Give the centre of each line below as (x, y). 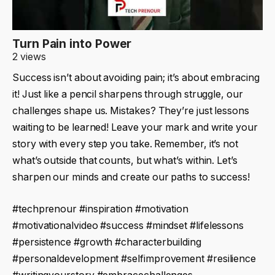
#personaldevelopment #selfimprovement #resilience (134, 258)
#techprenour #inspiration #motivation (101, 209)
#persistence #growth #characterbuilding (107, 242)
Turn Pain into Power (72, 44)
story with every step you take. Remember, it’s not (126, 144)
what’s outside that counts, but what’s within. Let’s (125, 161)
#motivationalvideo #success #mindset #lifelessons (128, 225)
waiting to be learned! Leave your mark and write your (135, 127)
